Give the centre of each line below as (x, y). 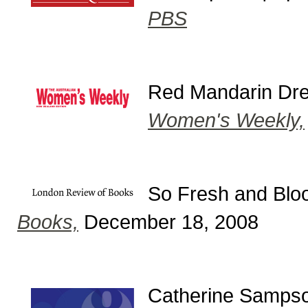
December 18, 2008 (168, 221)
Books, (48, 221)
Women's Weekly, (226, 120)
